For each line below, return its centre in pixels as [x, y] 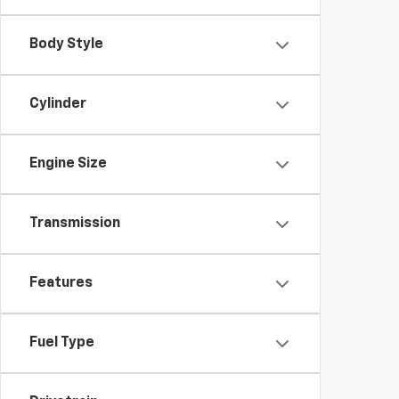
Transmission [75, 224]
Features [61, 283]
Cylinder [58, 104]
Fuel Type [62, 343]
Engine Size [68, 164]
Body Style [66, 45]
